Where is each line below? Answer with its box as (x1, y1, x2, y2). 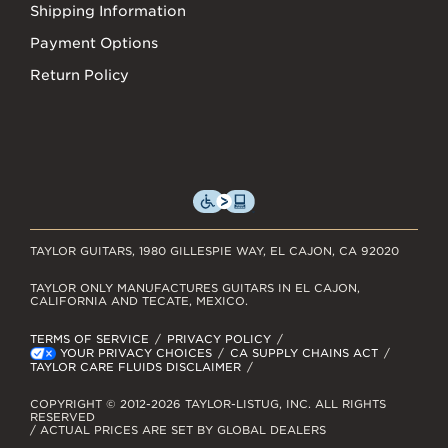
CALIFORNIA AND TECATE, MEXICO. (30, 293, 248, 308)
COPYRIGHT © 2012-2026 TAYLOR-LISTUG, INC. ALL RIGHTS (30, 396, 386, 411)
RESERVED (30, 409, 95, 424)
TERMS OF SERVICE (30, 331, 149, 346)
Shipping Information (30, 2, 186, 19)
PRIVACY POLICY (167, 331, 271, 346)
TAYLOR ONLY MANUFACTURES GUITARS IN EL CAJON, (30, 280, 360, 295)
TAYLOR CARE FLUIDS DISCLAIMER (30, 359, 241, 374)
